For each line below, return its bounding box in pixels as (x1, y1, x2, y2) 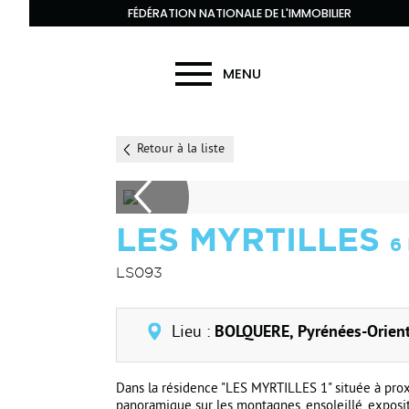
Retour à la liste (137, 142, 225, 157)
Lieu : (172, 322, 215, 343)
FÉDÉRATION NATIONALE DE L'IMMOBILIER (128, 5, 351, 21)
